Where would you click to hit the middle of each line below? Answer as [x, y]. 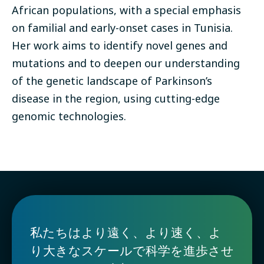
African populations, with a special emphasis [126, 10]
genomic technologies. [69, 116]
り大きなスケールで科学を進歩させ [132, 251]
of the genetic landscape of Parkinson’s [112, 81]
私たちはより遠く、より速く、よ [126, 232]
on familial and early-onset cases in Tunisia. [122, 28]
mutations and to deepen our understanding [126, 63]
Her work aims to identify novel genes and [120, 46]
